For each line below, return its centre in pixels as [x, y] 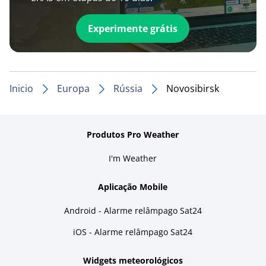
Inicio [21, 88]
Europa [73, 88]
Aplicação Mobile [133, 186]
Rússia [128, 88]
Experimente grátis [133, 28]
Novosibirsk [193, 88]
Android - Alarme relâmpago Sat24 [133, 210]
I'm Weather [133, 158]
